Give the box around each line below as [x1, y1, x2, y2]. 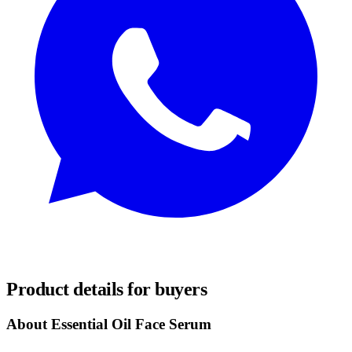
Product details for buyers [6, 278, 207, 299]
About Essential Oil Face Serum [6, 315, 211, 332]
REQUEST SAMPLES [6, 251, 126, 263]
